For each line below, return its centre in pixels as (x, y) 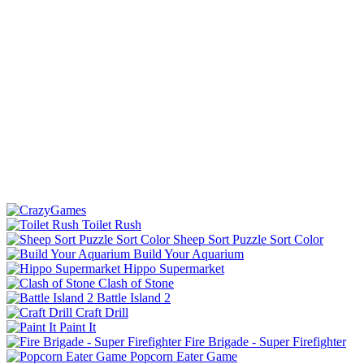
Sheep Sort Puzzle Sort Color (248, 239)
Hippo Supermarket (174, 268)
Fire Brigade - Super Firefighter (265, 341)
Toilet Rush (112, 224)
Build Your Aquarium (188, 253)
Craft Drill (102, 312)
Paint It (78, 327)
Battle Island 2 (134, 297)
